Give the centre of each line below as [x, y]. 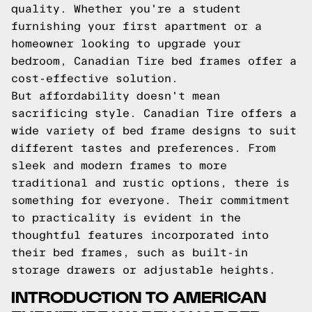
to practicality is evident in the [126, 218]
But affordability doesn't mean [116, 96]
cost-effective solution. [95, 78]
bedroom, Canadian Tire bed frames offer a [154, 61]
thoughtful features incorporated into [140, 235]
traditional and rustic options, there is [150, 183]
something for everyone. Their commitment [150, 200]
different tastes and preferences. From [143, 148]
